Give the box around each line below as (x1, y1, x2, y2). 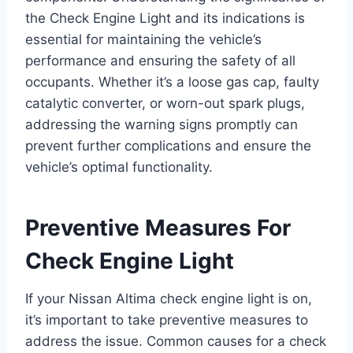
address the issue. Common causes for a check (25, 333, 326, 350)
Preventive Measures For (25, 214, 291, 242)
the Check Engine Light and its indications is (25, 10, 305, 27)
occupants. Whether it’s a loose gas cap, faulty (25, 74, 319, 91)
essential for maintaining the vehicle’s (25, 32, 262, 48)
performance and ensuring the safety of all (25, 53, 295, 69)
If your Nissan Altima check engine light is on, (25, 291, 312, 307)
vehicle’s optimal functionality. (25, 159, 213, 176)
